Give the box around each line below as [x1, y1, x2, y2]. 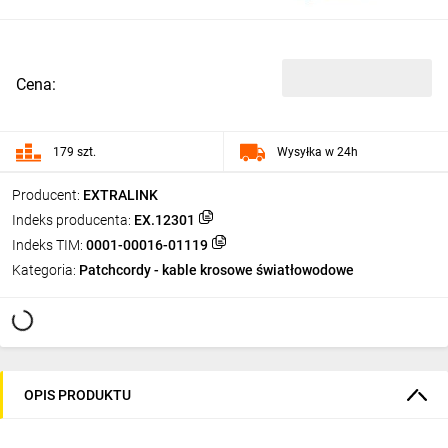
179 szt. [53, 144, 96, 159]
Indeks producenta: [12, 212, 131, 228]
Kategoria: [12, 262, 76, 278]
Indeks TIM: [12, 237, 83, 253]
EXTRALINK [83, 187, 158, 203]
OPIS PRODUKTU [24, 386, 131, 403]
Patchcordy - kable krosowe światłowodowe [79, 262, 354, 278]
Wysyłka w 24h [277, 144, 358, 159]
